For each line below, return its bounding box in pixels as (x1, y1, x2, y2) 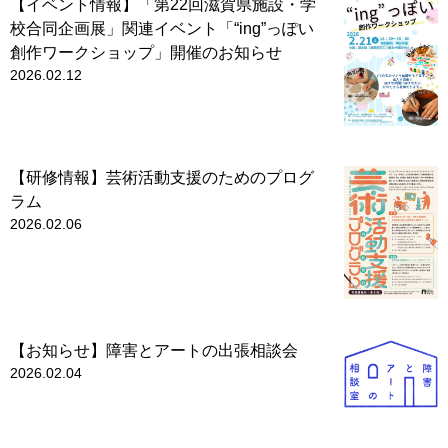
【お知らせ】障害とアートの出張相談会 (10, 341, 298, 359)
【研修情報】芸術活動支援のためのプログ (10, 168, 314, 186)
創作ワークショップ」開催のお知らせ (10, 43, 282, 61)
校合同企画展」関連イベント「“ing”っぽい (10, 19, 314, 37)
